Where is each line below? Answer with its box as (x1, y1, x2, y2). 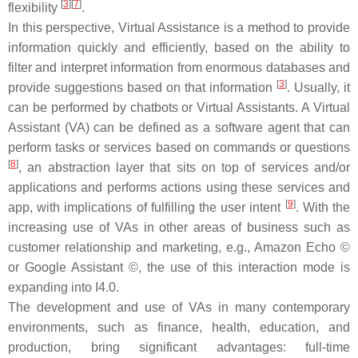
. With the (295, 201, 351, 214)
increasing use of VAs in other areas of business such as (8, 221, 350, 234)
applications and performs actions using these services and (8, 181, 350, 194)
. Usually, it (287, 81, 350, 94)
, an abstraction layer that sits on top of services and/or (18, 161, 350, 174)
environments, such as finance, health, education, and (8, 320, 350, 334)
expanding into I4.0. (8, 280, 119, 294)
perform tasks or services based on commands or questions (8, 141, 350, 154)
